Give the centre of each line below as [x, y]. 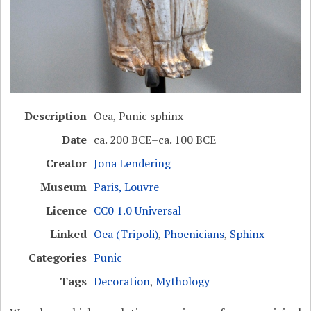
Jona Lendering [133, 163]
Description [56, 116]
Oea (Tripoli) [126, 234]
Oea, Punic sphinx [139, 116]
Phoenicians [194, 234]
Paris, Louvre [127, 187]
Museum [64, 187]
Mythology [183, 281]
